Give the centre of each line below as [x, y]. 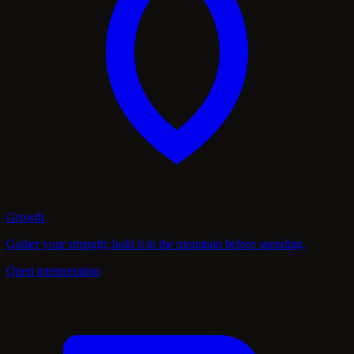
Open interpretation [53, 270]
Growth [26, 217]
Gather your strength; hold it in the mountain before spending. [156, 243]
